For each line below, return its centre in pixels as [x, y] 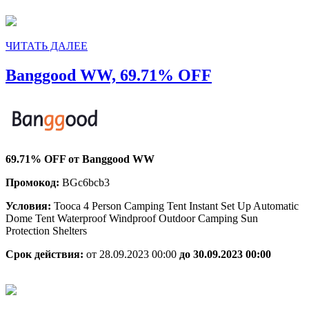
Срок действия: [46, 255]
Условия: [30, 206]
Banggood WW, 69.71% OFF [109, 76]
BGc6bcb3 [86, 183]
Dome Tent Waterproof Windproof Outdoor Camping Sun [132, 219]
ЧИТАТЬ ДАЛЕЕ [47, 46]
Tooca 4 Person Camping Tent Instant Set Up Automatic [176, 206]
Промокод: [34, 183]
